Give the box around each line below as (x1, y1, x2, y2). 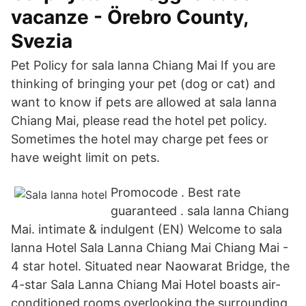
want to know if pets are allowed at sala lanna (11, 95, 277, 109)
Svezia (11, 29, 72, 53)
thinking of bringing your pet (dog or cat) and (11, 76, 275, 91)
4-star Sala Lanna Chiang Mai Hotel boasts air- (11, 277, 281, 292)
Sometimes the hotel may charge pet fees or (11, 132, 268, 146)
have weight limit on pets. (11, 150, 160, 165)
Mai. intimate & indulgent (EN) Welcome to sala (11, 222, 282, 236)
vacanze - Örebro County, (11, 5, 248, 29)
